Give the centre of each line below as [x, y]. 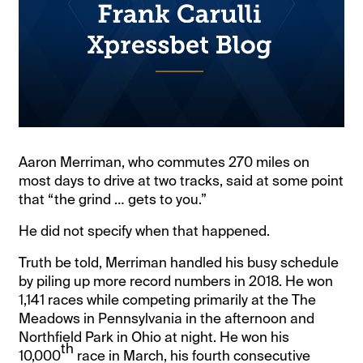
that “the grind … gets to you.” [113, 199]
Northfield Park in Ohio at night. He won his [154, 337]
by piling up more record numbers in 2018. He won [176, 281]
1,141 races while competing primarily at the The [168, 299]
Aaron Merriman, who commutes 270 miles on [164, 162]
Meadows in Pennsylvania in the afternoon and [167, 318]
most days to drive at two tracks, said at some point [181, 180]
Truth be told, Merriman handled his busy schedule [179, 262]
